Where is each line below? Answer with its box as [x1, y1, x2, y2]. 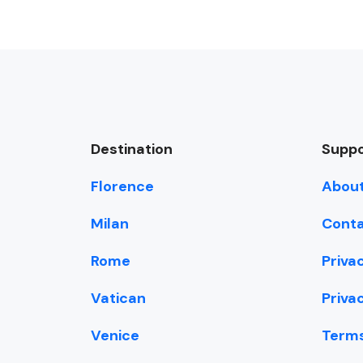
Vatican [91, 288, 146, 309]
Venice [91, 326, 139, 346]
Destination [91, 139, 173, 160]
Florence [91, 177, 154, 197]
